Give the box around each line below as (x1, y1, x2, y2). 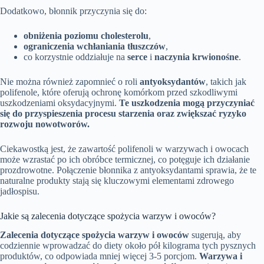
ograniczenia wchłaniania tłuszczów (24, 41, 166, 51)
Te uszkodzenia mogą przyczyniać (119, 97, 255, 108)
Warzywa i (199, 251, 242, 262)
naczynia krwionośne (154, 51, 239, 62)
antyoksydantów (140, 76, 206, 87)
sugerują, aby (189, 230, 241, 240)
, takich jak (206, 76, 246, 87)
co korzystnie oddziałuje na (24, 51, 127, 62)
